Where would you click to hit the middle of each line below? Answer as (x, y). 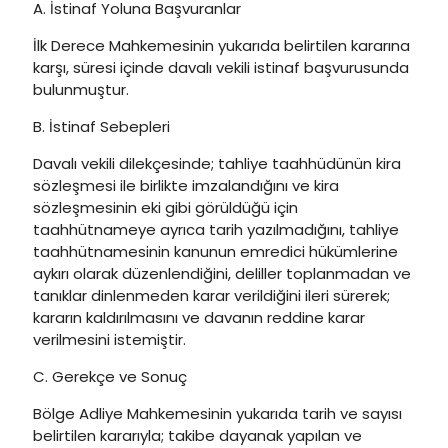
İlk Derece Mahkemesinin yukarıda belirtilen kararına (221, 45)
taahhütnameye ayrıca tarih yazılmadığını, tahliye (216, 229)
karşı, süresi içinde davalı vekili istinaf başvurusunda (221, 67)
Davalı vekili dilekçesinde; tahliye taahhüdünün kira (217, 163)
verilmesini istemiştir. (109, 339)
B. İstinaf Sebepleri (101, 126)
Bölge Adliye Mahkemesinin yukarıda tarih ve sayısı (217, 413)
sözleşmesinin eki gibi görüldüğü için (165, 207)
